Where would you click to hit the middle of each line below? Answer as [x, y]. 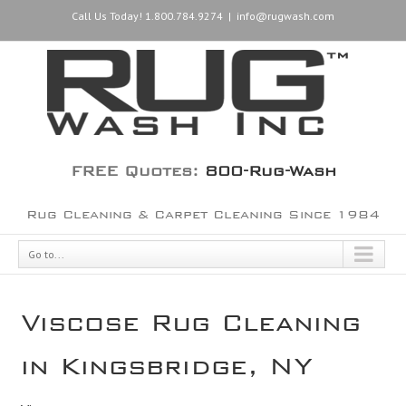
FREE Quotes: [137, 167]
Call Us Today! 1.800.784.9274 [147, 16]
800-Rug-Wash [270, 167]
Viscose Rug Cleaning [190, 316]
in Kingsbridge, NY [166, 359]
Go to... [46, 255]
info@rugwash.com [285, 16]
